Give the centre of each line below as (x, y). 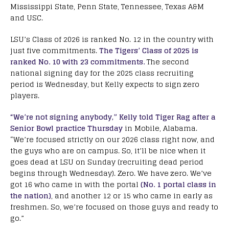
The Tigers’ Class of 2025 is (149, 50)
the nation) (31, 195)
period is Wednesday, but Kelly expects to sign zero (105, 84)
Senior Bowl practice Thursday (66, 128)
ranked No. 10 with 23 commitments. (78, 61)
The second (168, 61)
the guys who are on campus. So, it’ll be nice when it (108, 150)
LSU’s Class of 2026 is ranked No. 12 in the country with (112, 39)
